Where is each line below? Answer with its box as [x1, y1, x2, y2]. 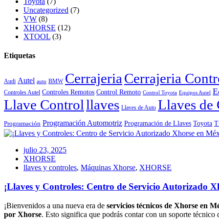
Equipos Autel [179, 90, 211, 96]
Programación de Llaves [124, 120, 191, 128]
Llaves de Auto [121, 105, 156, 111]
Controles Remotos [42, 88, 94, 96]
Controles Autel [4, 89, 40, 96]
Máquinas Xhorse [81, 163, 135, 172]
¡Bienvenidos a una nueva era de [4, 201, 107, 210]
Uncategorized [23, 5, 68, 14]
